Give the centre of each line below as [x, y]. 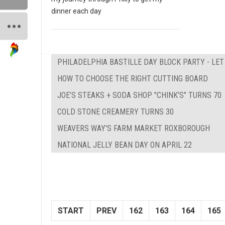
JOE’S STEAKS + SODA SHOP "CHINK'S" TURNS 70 [139, 95]
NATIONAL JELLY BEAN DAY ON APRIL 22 [125, 145]
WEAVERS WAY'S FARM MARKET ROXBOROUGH [134, 129]
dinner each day [76, 11]
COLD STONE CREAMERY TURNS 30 [116, 112]
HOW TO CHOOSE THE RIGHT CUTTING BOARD [133, 79]
